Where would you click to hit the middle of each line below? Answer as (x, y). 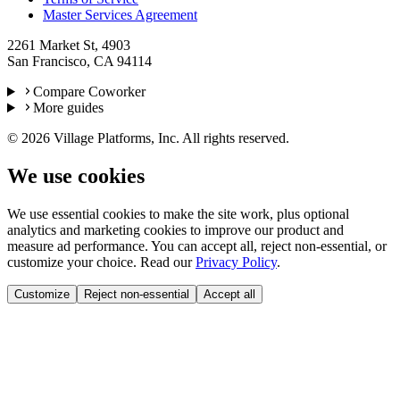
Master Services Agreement (120, 15)
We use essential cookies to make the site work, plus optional (178, 213)
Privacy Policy (236, 262)
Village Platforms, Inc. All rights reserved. (170, 138)
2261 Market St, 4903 (69, 45)
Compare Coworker (89, 92)
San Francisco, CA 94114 (79, 61)
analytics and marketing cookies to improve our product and (175, 229)
